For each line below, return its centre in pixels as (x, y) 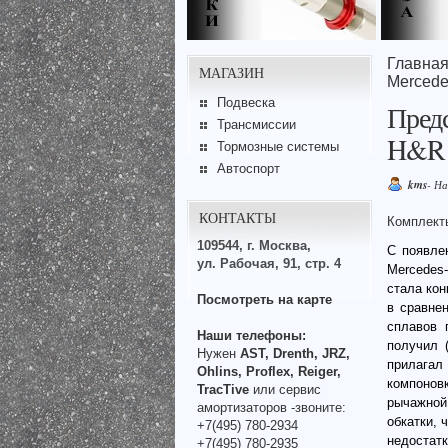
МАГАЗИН (231, 72)
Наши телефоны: (251, 335)
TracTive (223, 389)
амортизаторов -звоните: (271, 407)
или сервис (285, 389)
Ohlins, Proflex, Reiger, (269, 371)
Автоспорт (248, 168)
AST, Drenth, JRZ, (295, 353)
